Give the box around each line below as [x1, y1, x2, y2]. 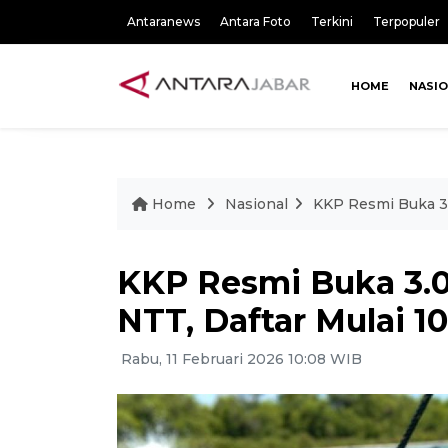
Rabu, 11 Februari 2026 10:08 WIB [117, 350, 362, 368]
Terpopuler [373, 14, 440, 29]
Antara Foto [220, 14, 291, 29]
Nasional [225, 195, 288, 213]
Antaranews [127, 14, 200, 29]
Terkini [311, 14, 353, 29]
